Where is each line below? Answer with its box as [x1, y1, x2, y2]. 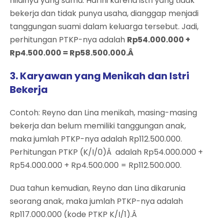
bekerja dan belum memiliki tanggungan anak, [10, 120, 186, 131]
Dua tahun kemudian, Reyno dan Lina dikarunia [10, 182, 185, 194]
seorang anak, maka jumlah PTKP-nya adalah [10, 195, 183, 207]
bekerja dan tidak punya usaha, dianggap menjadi [10, 7, 199, 19]
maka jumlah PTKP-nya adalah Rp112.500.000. [10, 133, 182, 145]
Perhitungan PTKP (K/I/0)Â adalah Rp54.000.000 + [10, 146, 203, 158]
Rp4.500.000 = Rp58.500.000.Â [10, 47, 135, 58]
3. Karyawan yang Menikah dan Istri [10, 69, 189, 83]
